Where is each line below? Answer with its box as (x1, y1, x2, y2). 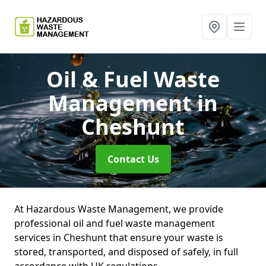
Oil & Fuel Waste (46, 65, 220, 94)
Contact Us (107, 153, 159, 166)
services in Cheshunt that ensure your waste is (14, 231, 223, 244)
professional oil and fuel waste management (14, 217, 215, 230)
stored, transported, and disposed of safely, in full (14, 245, 238, 258)
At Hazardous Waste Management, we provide (14, 202, 223, 216)
